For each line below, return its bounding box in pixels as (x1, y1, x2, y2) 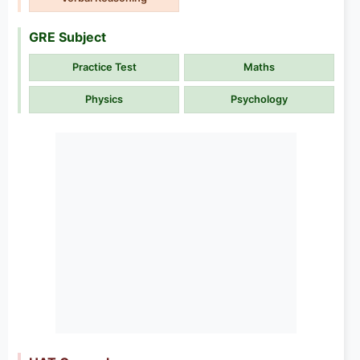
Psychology (231, 92, 288, 105)
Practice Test (72, 60, 137, 73)
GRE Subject (29, 28, 106, 45)
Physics (85, 92, 123, 105)
